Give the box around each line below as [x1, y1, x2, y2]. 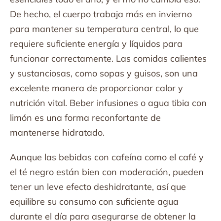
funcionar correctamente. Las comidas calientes [10, 53, 207, 64]
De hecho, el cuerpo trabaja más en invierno [10, 8, 192, 20]
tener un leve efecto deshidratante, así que [10, 181, 186, 192]
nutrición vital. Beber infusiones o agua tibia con [10, 97, 207, 109]
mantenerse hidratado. [10, 127, 105, 138]
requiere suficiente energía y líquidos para [10, 38, 183, 49]
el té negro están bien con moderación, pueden [10, 166, 204, 178]
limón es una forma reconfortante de [10, 112, 161, 123]
